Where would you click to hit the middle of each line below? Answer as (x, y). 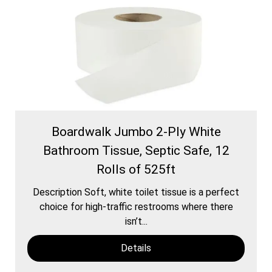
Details (136, 248)
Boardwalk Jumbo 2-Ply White (136, 131)
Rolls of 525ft (136, 169)
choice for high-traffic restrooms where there (136, 206)
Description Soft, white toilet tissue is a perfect (136, 192)
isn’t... (136, 221)
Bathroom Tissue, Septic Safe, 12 (136, 150)
